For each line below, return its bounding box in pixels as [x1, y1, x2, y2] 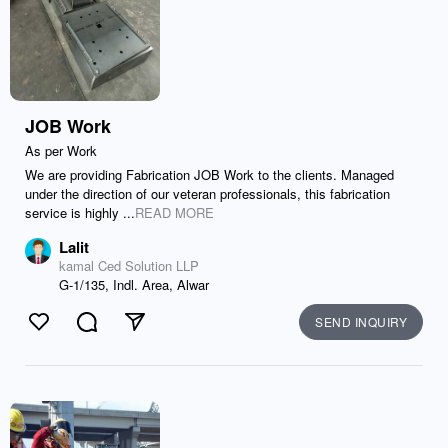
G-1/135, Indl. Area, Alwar [59, 275, 209, 294]
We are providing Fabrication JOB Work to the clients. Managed [25, 165, 394, 184]
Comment [86, 321, 155, 344]
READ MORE [135, 203, 214, 222]
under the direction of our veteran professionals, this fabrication [25, 184, 390, 203]
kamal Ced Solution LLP [59, 256, 199, 275]
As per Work [25, 141, 97, 160]
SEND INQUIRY [315, 313, 407, 330]
